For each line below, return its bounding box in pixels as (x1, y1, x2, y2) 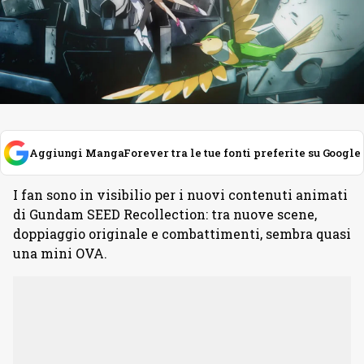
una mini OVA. (13, 245, 107, 262)
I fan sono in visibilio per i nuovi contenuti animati (13, 186, 348, 203)
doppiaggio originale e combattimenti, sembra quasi (13, 225, 351, 242)
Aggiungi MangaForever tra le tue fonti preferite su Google (29, 145, 361, 160)
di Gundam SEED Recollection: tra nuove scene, (13, 206, 317, 223)
